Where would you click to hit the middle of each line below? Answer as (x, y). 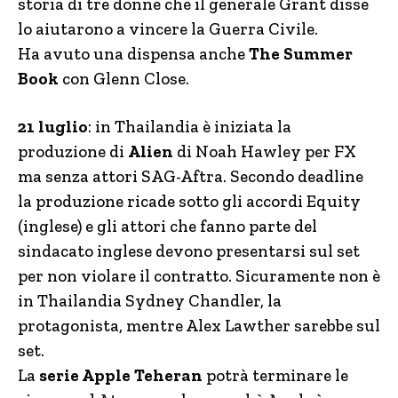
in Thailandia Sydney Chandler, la (150, 301)
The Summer (301, 54)
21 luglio (53, 127)
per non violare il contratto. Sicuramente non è (199, 276)
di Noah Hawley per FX (265, 151)
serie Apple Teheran (119, 375)
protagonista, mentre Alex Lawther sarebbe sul (199, 326)
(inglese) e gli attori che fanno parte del (167, 226)
